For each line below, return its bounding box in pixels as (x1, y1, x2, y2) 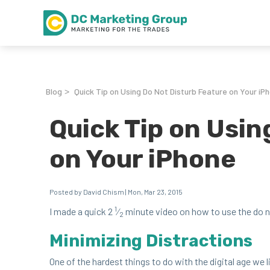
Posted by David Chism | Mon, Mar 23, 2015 (49, 187, 183, 196)
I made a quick (49, 206, 108, 217)
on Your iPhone (49, 144, 236, 174)
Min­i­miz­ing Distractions (49, 231, 253, 251)
